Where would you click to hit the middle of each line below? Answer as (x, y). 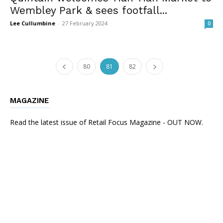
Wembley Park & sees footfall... (89, 10)
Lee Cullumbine (33, 23)
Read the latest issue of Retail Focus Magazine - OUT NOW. (107, 122)
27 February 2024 (85, 23)
